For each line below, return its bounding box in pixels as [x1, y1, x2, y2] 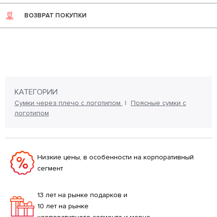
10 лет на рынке [37, 202, 89, 211]
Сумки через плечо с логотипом [15, 99, 123, 108]
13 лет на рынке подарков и [37, 191, 127, 200]
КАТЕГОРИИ [15, 87, 58, 97]
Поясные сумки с [131, 99, 186, 108]
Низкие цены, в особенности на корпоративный [37, 153, 194, 162]
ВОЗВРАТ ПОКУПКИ [24, 12, 87, 20]
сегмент [37, 164, 63, 173]
